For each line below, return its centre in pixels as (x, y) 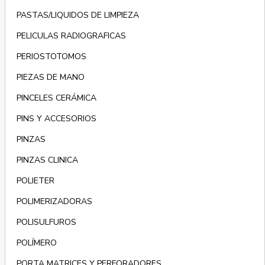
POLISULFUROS (46, 222)
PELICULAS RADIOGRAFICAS (71, 36)
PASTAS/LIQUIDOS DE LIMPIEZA (77, 15)
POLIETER (35, 181)
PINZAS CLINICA (47, 160)
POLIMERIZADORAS (54, 202)
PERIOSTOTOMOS (51, 57)
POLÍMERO (36, 243)
